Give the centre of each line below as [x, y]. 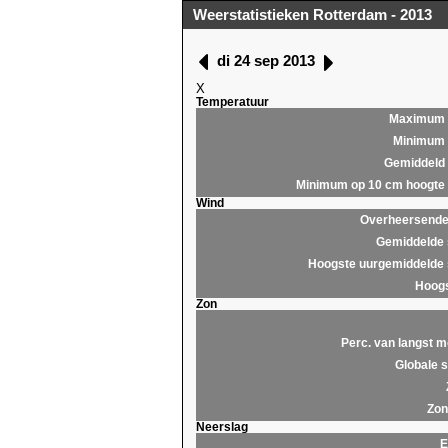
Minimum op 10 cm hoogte [370, 184]
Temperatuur [232, 101]
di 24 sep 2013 [265, 61]
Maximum [416, 118]
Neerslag [221, 426]
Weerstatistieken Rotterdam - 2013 [312, 14]
